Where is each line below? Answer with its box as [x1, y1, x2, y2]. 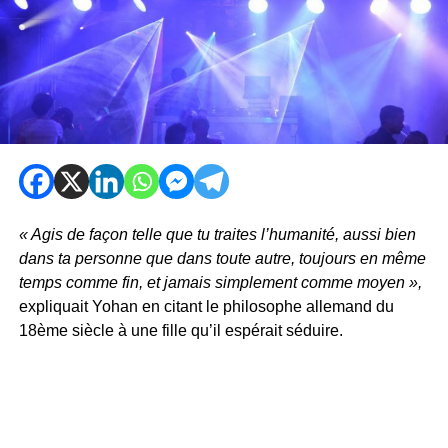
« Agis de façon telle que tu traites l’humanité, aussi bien [18, 225, 416, 243]
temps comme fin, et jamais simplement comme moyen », [18, 273, 422, 291]
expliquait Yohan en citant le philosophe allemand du [18, 297, 394, 315]
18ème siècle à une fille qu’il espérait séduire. [18, 321, 343, 339]
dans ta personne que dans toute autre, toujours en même [18, 249, 426, 267]
